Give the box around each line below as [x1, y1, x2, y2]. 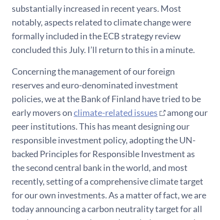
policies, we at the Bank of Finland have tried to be [12, 93, 201, 105]
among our [165, 107, 208, 118]
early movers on [12, 107, 74, 118]
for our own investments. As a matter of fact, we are [12, 190, 206, 201]
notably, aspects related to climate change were [12, 17, 191, 28]
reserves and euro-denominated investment [12, 80, 178, 91]
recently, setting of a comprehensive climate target [12, 176, 203, 187]
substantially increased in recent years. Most [12, 3, 181, 14]
